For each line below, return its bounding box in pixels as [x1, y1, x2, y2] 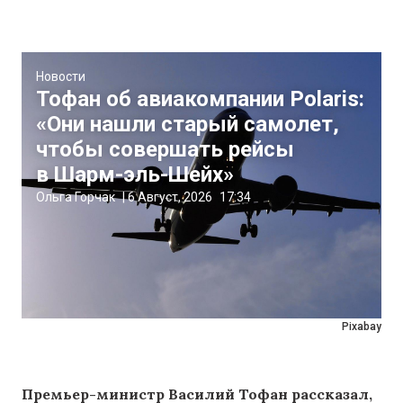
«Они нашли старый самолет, [36, 111, 339, 137]
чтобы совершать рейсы [36, 136, 294, 162]
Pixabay [342, 319, 381, 333]
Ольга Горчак [36, 189, 115, 204]
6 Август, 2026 [128, 189, 212, 204]
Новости [36, 68, 85, 84]
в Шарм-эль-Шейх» [36, 161, 234, 187]
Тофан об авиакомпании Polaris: [36, 85, 364, 112]
